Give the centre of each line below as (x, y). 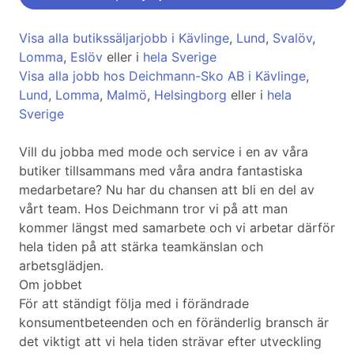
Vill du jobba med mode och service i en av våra (164, 152)
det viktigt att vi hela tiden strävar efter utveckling (170, 342)
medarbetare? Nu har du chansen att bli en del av (167, 190)
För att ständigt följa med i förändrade (134, 304)
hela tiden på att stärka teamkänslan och (141, 247)
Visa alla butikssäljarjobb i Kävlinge (124, 38)
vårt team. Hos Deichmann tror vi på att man (153, 209)
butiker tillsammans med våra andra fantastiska (161, 171)
